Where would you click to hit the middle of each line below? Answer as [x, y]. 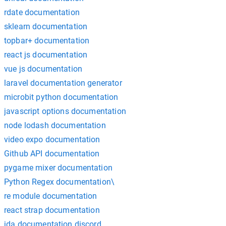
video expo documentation [52, 139]
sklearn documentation [46, 26]
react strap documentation [52, 210]
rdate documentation [42, 12]
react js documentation [46, 54]
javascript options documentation [65, 111]
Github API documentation [52, 153]
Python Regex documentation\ [60, 182]
